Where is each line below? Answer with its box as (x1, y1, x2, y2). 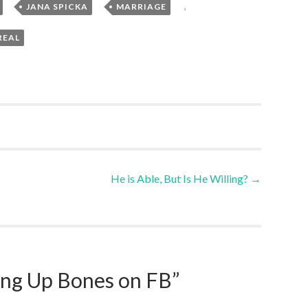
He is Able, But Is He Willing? (111, 172, 250, 186)
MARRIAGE (115, 1, 166, 12)
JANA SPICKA (26, 1, 89, 12)
